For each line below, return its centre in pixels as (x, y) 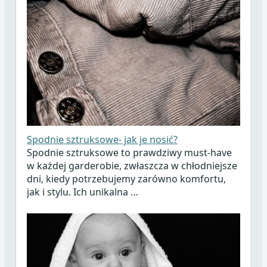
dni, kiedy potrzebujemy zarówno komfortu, (126, 179)
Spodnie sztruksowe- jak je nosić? (102, 140)
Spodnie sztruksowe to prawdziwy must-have (129, 153)
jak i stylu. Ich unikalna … (82, 192)
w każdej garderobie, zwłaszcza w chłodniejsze (132, 166)
